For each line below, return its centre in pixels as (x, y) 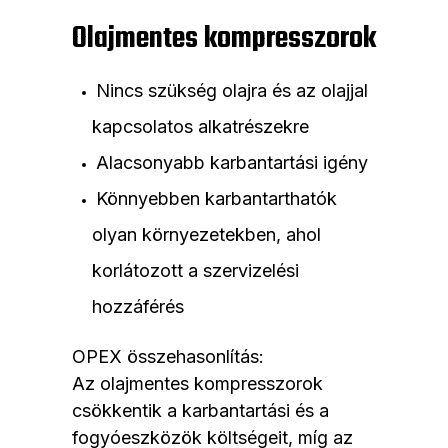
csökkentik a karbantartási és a (200, 411)
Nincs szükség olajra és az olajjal (232, 91)
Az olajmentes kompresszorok (197, 384)
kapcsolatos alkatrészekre (200, 127)
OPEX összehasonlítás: (168, 357)
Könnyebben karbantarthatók (216, 199)
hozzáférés (138, 307)
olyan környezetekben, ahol (206, 235)
